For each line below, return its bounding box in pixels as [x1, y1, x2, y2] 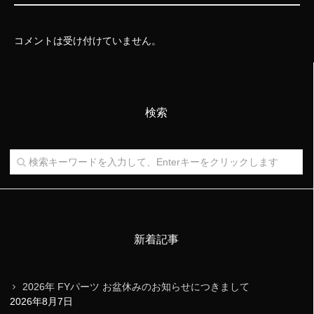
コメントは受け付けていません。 [14, 35, 161, 46]
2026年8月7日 [10, 296, 73, 307]
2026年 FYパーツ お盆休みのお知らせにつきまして [22, 281, 250, 292]
